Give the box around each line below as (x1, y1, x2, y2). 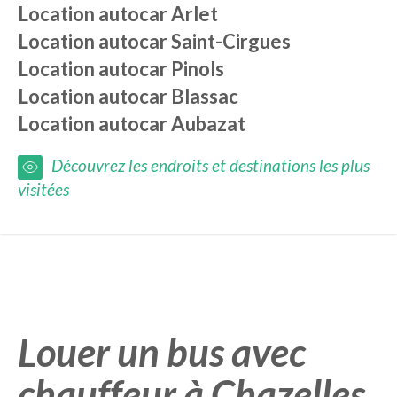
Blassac (171, 84, 238, 108)
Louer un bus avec (18, 329, 306, 375)
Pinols (171, 57, 224, 81)
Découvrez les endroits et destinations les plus (51, 154, 370, 175)
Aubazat (171, 112, 245, 136)
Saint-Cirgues (171, 29, 291, 53)
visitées (18, 179, 69, 199)
